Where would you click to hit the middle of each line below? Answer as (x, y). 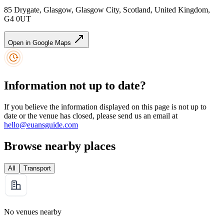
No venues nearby (33, 211)
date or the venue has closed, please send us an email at (91, 115)
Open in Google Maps (40, 43)
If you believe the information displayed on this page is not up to (105, 106)
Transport (37, 168)
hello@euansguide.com (41, 124)
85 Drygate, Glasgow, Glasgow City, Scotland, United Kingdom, (107, 10)
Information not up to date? (75, 86)
